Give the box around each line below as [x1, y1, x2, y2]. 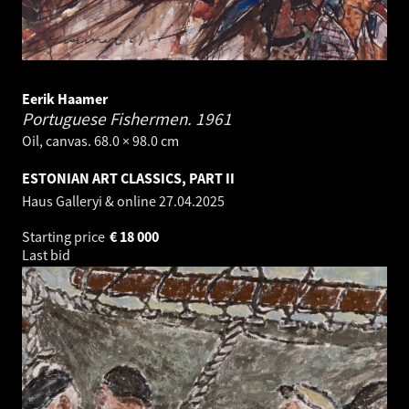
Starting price [22, 227, 108, 246]
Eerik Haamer [22, 89, 108, 109]
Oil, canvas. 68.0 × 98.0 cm [22, 131, 179, 151]
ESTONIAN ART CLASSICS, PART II [22, 169, 235, 188]
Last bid [22, 246, 73, 265]
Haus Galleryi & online [22, 192, 159, 211]
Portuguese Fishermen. [22, 108, 195, 131]
